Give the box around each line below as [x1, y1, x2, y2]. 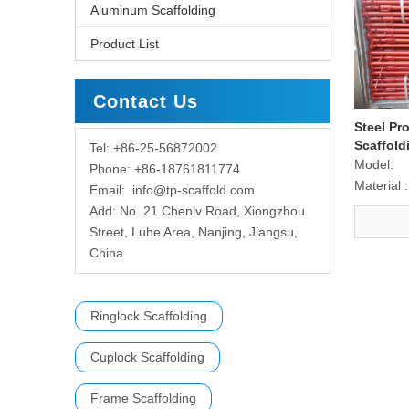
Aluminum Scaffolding [90, 3, 215, 17]
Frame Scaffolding [90, 391, 196, 405]
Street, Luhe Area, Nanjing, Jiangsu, [89, 225, 298, 239]
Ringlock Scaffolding [90, 309, 207, 323]
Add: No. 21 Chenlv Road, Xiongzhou [89, 204, 305, 218]
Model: [354, 157, 393, 173]
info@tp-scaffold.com [132, 183, 255, 197]
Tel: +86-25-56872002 [89, 141, 217, 155]
